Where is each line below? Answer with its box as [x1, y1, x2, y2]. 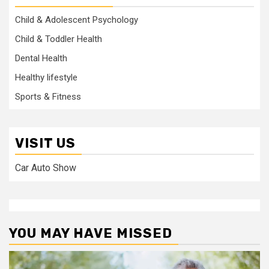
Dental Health [15, 53, 67, 64]
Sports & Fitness [15, 91, 81, 102]
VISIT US [15, 135, 76, 151]
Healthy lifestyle [15, 72, 77, 83]
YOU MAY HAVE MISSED [9, 225, 172, 241]
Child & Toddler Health [15, 34, 102, 44]
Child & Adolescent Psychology [15, 14, 138, 25]
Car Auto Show [15, 162, 76, 174]
